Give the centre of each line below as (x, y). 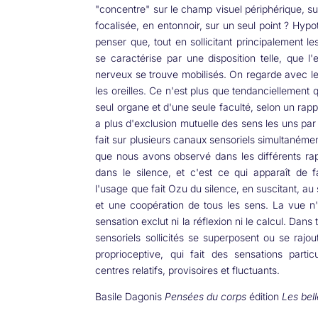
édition (264, 296)
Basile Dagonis (130, 296)
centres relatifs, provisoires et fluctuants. (188, 270)
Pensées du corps (206, 296)
